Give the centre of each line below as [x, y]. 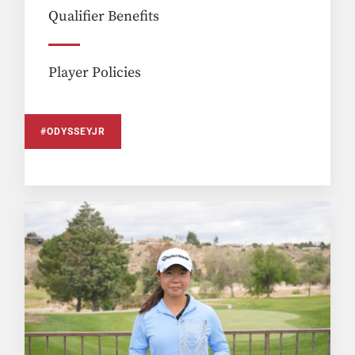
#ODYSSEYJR [73, 132]
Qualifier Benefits [104, 17]
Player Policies [95, 73]
